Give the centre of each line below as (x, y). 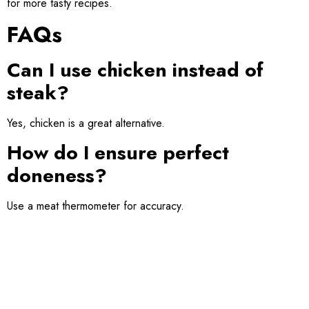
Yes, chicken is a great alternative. (86, 123)
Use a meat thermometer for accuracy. (96, 206)
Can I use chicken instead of (135, 70)
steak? (38, 92)
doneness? (57, 176)
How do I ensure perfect (118, 153)
